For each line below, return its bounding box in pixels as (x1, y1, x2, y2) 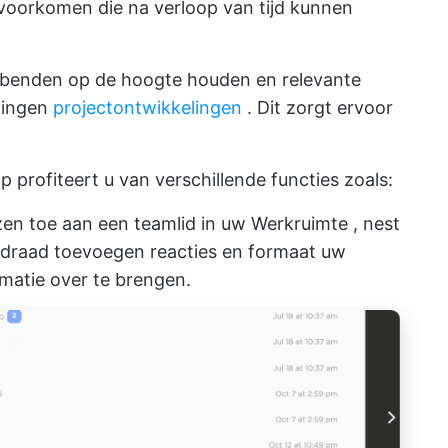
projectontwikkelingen (53, 96, 242, 118)
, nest (348, 212, 400, 234)
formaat (248, 240, 316, 262)
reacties (150, 240, 217, 262)
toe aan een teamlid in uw (24, 212, 251, 234)
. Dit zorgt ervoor (242, 96, 393, 118)
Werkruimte (251, 212, 348, 234)
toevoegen (49, 240, 150, 262)
